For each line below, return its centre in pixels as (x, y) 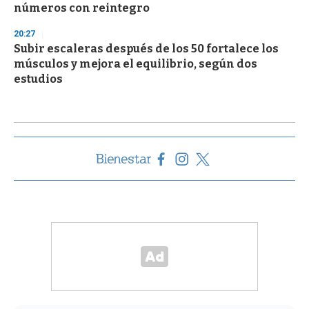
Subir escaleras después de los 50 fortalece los (146, 49)
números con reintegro (82, 8)
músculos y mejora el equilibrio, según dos (136, 64)
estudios (38, 79)
